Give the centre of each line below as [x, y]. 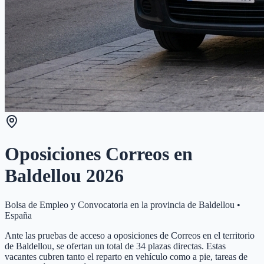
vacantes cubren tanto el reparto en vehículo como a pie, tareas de [126, 256]
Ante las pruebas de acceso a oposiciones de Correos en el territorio [130, 235]
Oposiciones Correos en [99, 154]
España [18, 215]
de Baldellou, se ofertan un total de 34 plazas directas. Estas [115, 246]
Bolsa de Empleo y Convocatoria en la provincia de [102, 204]
